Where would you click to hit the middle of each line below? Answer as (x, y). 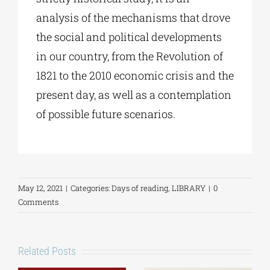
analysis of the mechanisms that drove (133, 18)
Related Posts (47, 251)
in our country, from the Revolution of (129, 56)
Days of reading (140, 188)
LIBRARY (189, 188)
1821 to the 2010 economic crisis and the (135, 76)
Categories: (91, 188)
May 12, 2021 (40, 188)
